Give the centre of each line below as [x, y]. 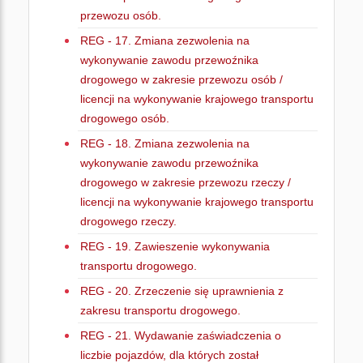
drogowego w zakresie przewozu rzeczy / [186, 182]
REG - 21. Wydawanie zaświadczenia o [181, 335]
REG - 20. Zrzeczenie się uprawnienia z [182, 291]
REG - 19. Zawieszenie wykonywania [175, 246]
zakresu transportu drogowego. [160, 310]
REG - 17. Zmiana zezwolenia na [165, 41]
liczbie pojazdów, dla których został [169, 355]
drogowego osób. [125, 118]
